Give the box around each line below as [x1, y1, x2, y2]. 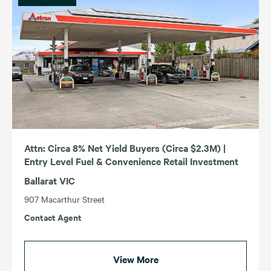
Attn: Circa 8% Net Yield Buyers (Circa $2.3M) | [24, 141, 226, 155]
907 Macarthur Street [24, 193, 105, 206]
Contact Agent [24, 211, 82, 224]
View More [113, 252, 158, 266]
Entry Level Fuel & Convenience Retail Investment [24, 154, 238, 168]
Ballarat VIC [24, 174, 75, 188]
